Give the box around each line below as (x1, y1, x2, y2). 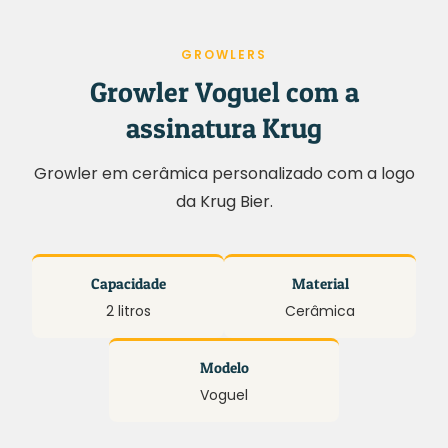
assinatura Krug (126, 111, 322, 145)
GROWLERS (181, 46, 267, 63)
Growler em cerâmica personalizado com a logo (33, 162, 415, 185)
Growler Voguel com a (89, 75, 359, 109)
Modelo (199, 358, 249, 377)
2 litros (105, 301, 151, 321)
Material (291, 274, 349, 293)
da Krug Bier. (175, 190, 273, 213)
